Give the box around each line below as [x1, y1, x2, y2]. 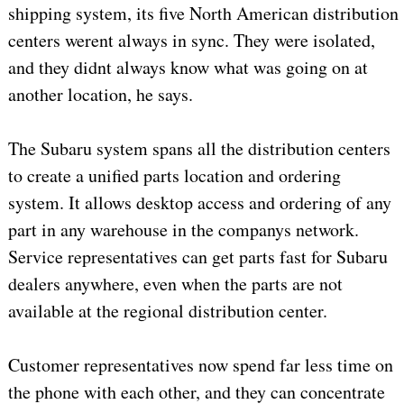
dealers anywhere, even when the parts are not [7, 271, 343, 297]
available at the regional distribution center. [7, 298, 327, 324]
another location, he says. [7, 82, 193, 107]
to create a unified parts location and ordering [7, 163, 341, 188]
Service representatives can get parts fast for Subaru [7, 244, 388, 270]
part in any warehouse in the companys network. [7, 217, 359, 243]
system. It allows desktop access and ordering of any [7, 190, 391, 216]
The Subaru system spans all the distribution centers [7, 136, 390, 161]
